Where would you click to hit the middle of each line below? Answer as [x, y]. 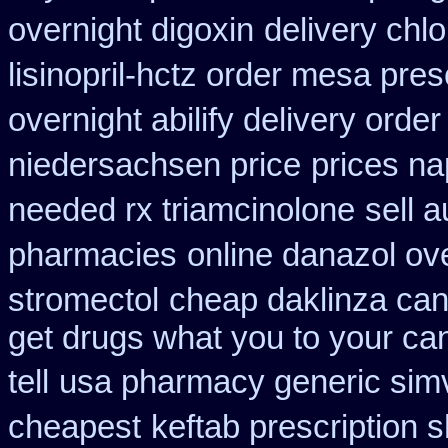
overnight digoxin [131, 30]
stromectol [83, 300]
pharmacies [92, 255]
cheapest [74, 427]
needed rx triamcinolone [181, 210]
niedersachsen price [154, 165]
